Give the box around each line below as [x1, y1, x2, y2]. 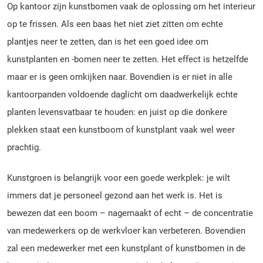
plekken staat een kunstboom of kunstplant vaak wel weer [7, 124, 235, 135]
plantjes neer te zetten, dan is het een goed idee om [7, 36, 208, 47]
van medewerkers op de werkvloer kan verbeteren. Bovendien [7, 225, 245, 237]
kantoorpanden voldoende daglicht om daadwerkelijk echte [7, 89, 238, 100]
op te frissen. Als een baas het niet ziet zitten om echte [7, 18, 223, 29]
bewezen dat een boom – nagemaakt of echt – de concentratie [7, 208, 253, 219]
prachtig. [7, 141, 41, 153]
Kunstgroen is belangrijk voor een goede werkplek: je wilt [7, 173, 230, 184]
